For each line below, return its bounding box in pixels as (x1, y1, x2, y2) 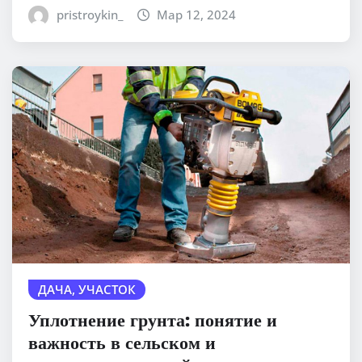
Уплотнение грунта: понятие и (28, 307, 277, 330)
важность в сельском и (28, 330, 216, 353)
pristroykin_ (56, 6, 123, 23)
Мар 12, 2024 (157, 6, 237, 23)
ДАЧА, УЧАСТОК (38, 281, 136, 298)
